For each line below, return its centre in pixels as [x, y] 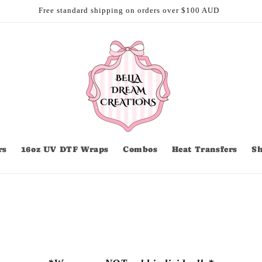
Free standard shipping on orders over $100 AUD [129, 10]
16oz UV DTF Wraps [65, 149]
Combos [140, 149]
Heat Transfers [205, 149]
